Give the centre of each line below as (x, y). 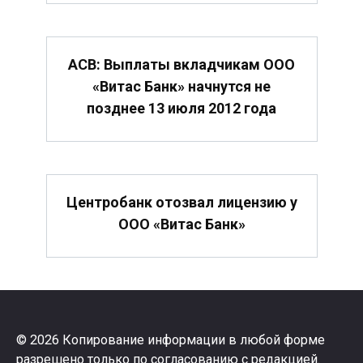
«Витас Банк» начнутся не (181, 86)
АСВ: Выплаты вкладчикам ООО (181, 64)
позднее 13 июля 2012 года (181, 108)
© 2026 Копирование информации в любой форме (171, 340)
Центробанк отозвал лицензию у (181, 203)
